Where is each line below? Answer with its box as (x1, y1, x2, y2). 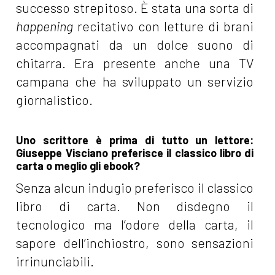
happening (16, 18, 74, 34)
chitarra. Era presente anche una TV (16, 55, 254, 71)
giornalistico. (16, 91, 93, 107)
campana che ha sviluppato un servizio (16, 73, 254, 89)
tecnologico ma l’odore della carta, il (16, 216, 254, 232)
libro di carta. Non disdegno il (16, 198, 254, 214)
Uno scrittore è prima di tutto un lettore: (16, 133, 254, 147)
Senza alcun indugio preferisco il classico (16, 179, 254, 195)
